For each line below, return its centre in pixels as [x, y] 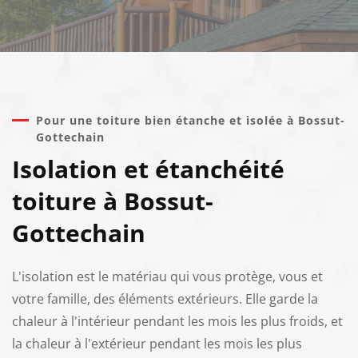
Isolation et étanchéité [148, 169]
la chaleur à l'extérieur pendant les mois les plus [157, 343]
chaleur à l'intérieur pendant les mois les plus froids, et [177, 321]
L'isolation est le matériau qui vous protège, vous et [167, 276]
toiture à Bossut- [113, 201]
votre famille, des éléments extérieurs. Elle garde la [165, 298]
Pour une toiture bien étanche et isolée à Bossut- [191, 120]
